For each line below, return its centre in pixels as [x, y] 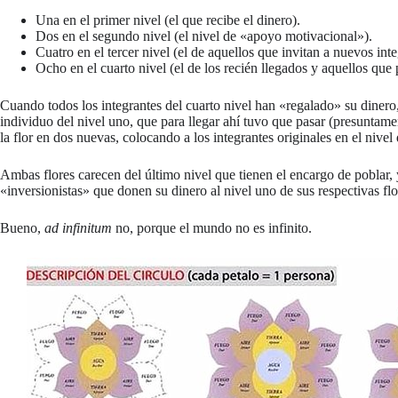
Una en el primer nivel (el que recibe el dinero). [168, 20]
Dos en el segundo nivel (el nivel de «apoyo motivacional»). [204, 36]
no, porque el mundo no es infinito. [212, 227]
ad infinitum [78, 227]
